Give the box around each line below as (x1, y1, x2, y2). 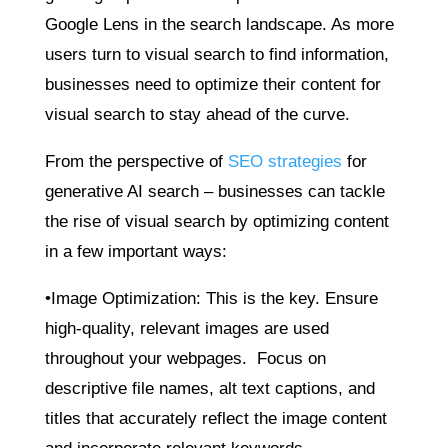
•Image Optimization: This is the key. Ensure (44, 288, 378, 308)
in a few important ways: (44, 241, 227, 261)
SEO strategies (227, 151, 342, 171)
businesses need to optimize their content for (44, 74, 381, 94)
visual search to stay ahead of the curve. (44, 104, 350, 124)
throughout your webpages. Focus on (44, 348, 326, 368)
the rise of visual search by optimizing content (44, 211, 389, 231)
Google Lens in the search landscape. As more (44, 14, 394, 34)
